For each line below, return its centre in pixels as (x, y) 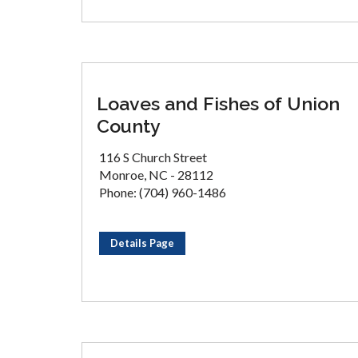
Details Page (142, 243)
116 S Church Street (153, 157)
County (129, 126)
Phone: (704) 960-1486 (163, 192)
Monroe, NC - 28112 (156, 175)
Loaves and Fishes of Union (218, 103)
